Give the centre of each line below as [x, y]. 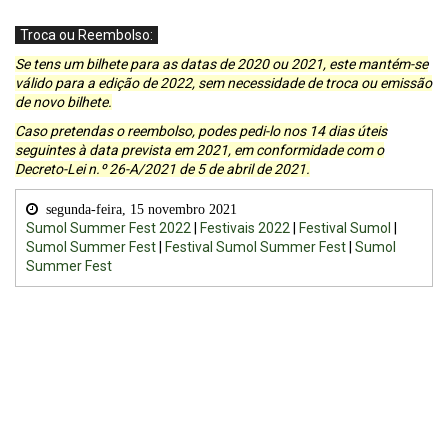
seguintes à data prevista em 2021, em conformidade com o [199, 150]
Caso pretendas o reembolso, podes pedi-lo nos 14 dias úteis [201, 131]
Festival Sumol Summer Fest [255, 247]
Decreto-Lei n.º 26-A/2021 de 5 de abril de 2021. [162, 169]
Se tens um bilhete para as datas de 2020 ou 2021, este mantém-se [221, 64]
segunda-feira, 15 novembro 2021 [137, 209]
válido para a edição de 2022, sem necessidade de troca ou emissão [223, 83]
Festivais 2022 [245, 228]
